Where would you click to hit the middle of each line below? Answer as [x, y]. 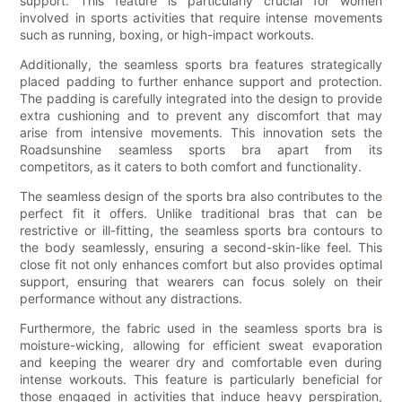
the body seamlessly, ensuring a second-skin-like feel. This [201, 247]
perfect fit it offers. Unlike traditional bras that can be [201, 213]
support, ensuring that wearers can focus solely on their [201, 281]
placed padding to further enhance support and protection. [201, 81]
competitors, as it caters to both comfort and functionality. [191, 166]
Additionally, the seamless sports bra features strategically [201, 64]
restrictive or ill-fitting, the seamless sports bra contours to [201, 230]
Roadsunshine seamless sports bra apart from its [201, 149]
